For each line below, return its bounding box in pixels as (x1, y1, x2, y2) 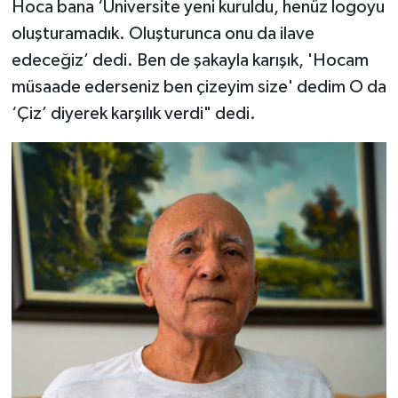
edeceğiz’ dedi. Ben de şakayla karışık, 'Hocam (11, 51, 369, 69)
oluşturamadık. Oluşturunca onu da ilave (11, 24, 314, 43)
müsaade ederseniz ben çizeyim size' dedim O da (11, 77, 386, 96)
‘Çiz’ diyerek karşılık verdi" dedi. (11, 104, 256, 123)
